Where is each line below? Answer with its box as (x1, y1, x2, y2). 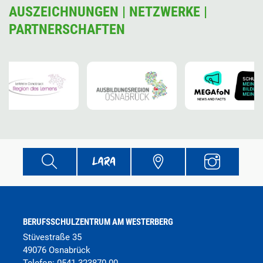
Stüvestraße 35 (23, 232, 82, 242)
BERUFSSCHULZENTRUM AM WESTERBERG (23, 217, 173, 227)
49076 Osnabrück (23, 245, 90, 255)
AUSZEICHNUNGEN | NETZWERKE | (9, 4, 207, 20)
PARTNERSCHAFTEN (9, 21, 125, 38)
